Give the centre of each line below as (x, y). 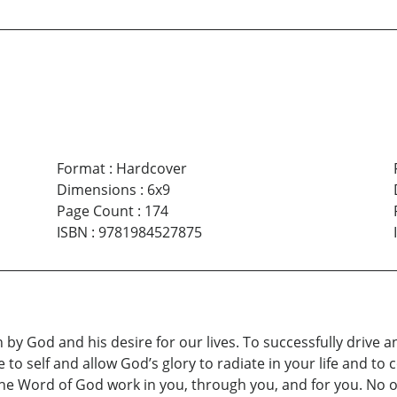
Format (81, 169)
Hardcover (151, 169)
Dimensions (96, 190)
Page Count (95, 211)
